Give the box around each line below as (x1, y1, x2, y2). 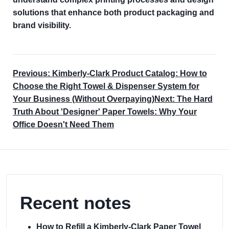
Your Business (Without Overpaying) (13, 95, 154, 103)
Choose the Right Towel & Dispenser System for (13, 82, 199, 90)
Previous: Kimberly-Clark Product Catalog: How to (13, 69, 207, 78)
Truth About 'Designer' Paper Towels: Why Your (13, 107, 197, 116)
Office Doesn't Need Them (13, 120, 114, 129)
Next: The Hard (154, 95, 213, 103)
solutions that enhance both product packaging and (13, 8, 214, 17)
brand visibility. (13, 21, 71, 30)
